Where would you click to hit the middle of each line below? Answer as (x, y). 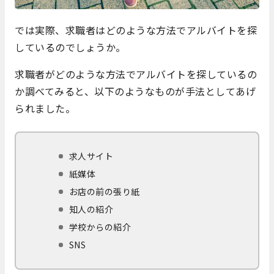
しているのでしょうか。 (70, 47)
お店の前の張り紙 (104, 191)
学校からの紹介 (100, 227)
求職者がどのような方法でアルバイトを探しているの (136, 74)
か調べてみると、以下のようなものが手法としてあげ (135, 91)
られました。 (45, 108)
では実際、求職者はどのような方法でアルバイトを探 (136, 30)
